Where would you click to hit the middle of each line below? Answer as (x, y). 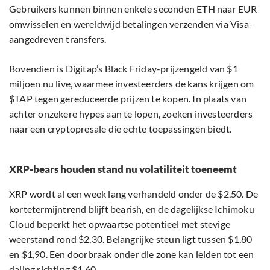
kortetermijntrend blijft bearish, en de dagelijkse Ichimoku (132, 209)
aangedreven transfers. (58, 39)
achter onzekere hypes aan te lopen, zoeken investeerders (131, 114)
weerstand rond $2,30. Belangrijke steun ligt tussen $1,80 (131, 239)
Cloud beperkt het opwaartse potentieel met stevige (120, 224)
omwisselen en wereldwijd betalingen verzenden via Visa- (131, 24)
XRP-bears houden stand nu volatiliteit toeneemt (123, 169)
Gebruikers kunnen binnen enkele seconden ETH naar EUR (133, 9)
